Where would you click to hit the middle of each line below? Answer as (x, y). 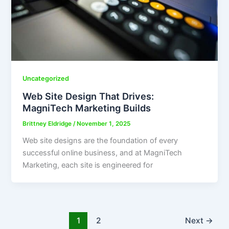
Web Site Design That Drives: (88, 96)
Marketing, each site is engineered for (88, 165)
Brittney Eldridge (48, 123)
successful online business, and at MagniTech (102, 153)
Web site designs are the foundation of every (100, 140)
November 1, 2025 (104, 123)
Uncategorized (46, 79)
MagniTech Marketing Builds (87, 108)
